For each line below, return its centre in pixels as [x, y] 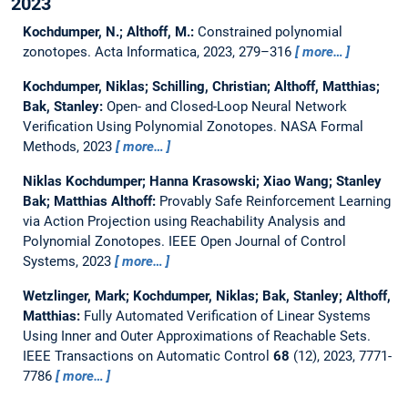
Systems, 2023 [68, 261]
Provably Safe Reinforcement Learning [275, 201]
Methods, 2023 [69, 146]
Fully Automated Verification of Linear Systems [227, 316]
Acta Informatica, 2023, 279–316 [194, 51]
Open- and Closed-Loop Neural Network [226, 106]
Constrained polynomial [270, 31]
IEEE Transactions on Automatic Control [148, 356]
